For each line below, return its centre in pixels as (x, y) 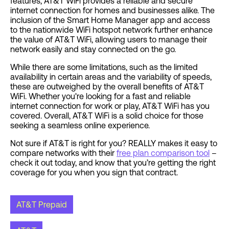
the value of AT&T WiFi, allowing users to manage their (109, 40)
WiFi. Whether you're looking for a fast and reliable (100, 96)
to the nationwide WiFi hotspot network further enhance (111, 30)
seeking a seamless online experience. (80, 125)
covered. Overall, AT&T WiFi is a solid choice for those (107, 116)
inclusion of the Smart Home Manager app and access (110, 20)
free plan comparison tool (163, 153)
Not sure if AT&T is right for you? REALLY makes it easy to (114, 143)
